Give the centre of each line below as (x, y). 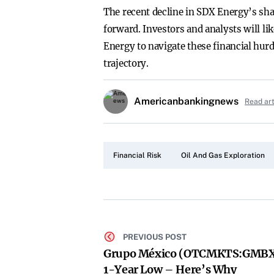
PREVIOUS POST (155, 237)
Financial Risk (137, 155)
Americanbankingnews (186, 101)
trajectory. (126, 63)
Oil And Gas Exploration (223, 155)
